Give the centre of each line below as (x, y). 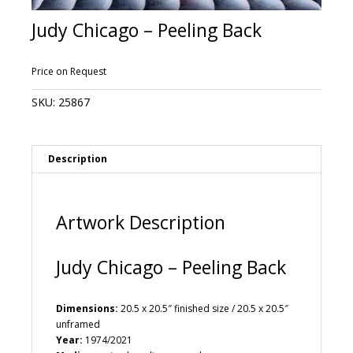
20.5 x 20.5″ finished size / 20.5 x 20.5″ (203, 308)
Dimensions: (87, 308)
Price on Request (69, 72)
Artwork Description (141, 223)
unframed (78, 324)
